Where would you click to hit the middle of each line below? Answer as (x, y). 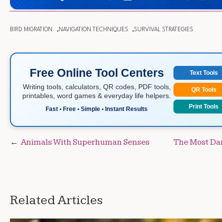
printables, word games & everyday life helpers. (97, 95)
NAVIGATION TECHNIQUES (93, 30)
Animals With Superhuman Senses (85, 142)
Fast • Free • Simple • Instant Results (97, 109)
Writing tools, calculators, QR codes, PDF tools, (97, 86)
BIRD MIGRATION (31, 30)
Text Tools (204, 73)
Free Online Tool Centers (97, 73)
